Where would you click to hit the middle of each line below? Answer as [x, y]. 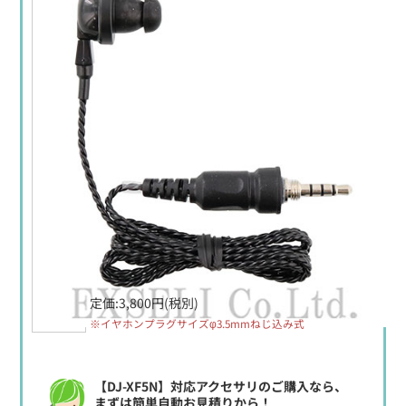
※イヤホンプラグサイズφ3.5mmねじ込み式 [198, 323]
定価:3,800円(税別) [145, 302]
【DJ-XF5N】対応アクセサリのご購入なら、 [221, 386]
